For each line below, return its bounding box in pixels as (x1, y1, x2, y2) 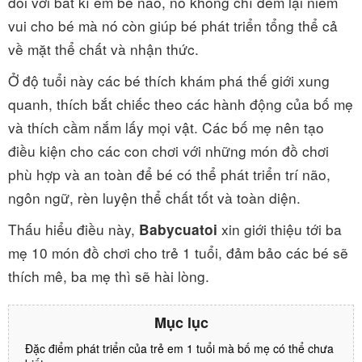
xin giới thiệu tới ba (221, 219, 342, 239)
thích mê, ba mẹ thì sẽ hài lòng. (8, 266, 209, 286)
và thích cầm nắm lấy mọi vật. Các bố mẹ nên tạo (8, 117, 324, 137)
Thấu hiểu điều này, (8, 219, 139, 239)
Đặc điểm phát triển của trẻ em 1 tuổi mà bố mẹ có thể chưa (25, 340, 334, 356)
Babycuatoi (139, 220, 221, 239)
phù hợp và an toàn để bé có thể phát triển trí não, (8, 164, 330, 184)
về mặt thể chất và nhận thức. (8, 39, 199, 59)
